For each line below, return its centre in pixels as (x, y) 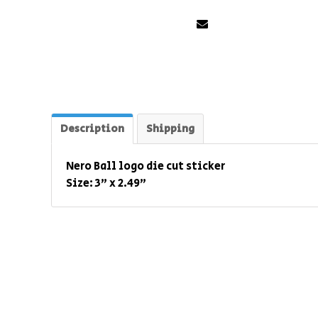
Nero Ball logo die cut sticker (147, 167)
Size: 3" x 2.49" (106, 184)
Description (92, 129)
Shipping (170, 129)
